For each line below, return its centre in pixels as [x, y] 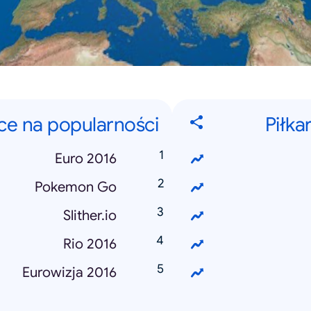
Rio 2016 [90, 244]
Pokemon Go [76, 187]
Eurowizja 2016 [69, 273]
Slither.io [90, 216]
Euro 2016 [86, 159]
